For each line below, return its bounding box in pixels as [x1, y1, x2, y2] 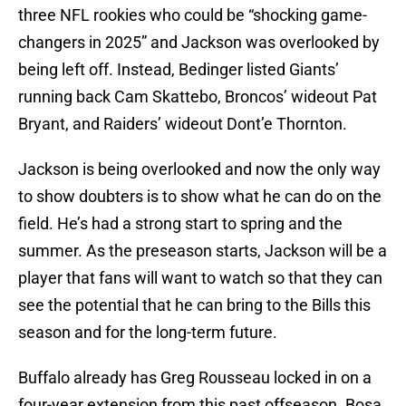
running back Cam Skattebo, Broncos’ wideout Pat [18, 87, 377, 107]
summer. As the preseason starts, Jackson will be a [18, 241, 387, 261]
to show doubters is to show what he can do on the [18, 187, 382, 207]
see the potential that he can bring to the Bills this [18, 295, 371, 315]
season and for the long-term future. [18, 323, 277, 343]
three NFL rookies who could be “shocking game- [18, 5, 367, 25]
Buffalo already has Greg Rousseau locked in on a [18, 368, 372, 388]
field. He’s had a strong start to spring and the [18, 214, 343, 234]
